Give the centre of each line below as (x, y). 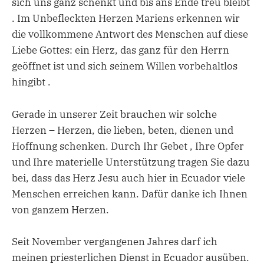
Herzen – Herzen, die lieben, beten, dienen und (123, 130)
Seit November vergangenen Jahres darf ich (115, 241)
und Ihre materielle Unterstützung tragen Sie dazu (131, 162)
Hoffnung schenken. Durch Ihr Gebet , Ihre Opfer (128, 146)
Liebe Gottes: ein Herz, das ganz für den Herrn (121, 50)
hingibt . (31, 82)
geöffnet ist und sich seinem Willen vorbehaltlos (125, 66)
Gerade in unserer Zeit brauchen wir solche (114, 114)
